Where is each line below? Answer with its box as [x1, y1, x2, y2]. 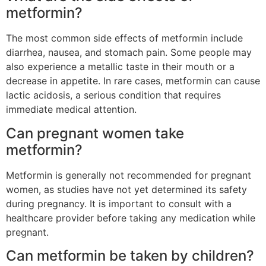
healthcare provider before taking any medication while [6, 211, 255, 224]
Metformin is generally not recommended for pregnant [6, 169, 251, 181]
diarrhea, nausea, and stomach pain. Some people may [6, 46, 252, 59]
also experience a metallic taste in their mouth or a [6, 61, 235, 73]
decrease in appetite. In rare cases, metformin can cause [6, 75, 260, 87]
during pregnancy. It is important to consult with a [6, 197, 232, 210]
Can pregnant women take [6, 124, 184, 142]
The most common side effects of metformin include [6, 32, 243, 45]
